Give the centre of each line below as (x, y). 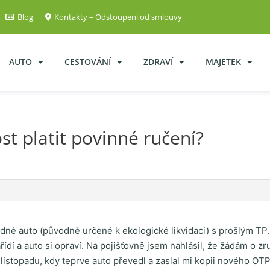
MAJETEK (223, 62)
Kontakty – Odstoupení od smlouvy (118, 17)
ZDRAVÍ (158, 62)
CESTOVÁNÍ (88, 62)
